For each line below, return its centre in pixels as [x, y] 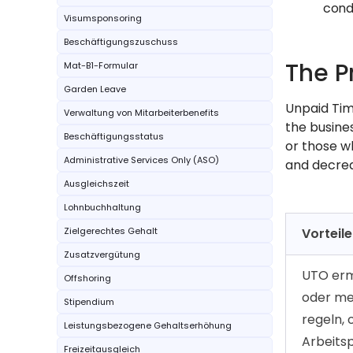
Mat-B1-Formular [101, 65]
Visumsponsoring [103, 18]
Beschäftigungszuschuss [121, 42]
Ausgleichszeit [97, 184]
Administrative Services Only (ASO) [141, 160]
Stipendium [89, 302]
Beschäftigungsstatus [114, 136]
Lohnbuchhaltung [102, 207]
